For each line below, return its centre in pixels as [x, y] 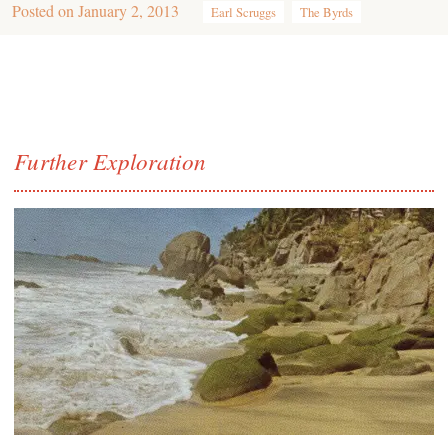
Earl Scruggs [243, 12]
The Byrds [326, 12]
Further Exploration [110, 160]
